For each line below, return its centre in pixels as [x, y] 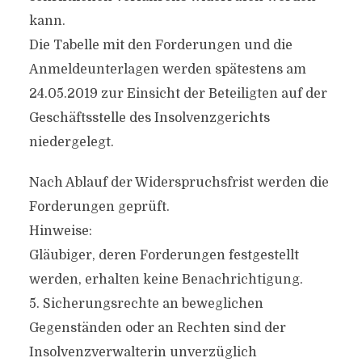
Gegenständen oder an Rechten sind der [157, 328]
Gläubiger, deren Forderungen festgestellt [164, 255]
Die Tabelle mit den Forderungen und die [160, 45]
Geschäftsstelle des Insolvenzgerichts [149, 118]
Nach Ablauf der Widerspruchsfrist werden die [179, 183]
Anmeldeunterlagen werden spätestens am [167, 69]
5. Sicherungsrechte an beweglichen [146, 304]
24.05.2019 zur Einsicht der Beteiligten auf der [178, 94]
